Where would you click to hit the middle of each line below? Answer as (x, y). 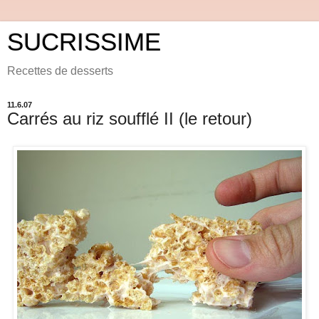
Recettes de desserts (60, 71)
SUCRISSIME (84, 42)
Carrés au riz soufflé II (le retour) (130, 119)
